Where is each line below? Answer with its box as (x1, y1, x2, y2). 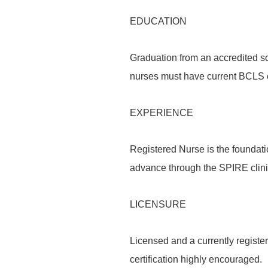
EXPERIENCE (130, 108, 193, 118)
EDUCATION (130, 16, 187, 26)
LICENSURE (130, 199, 186, 209)
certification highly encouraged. (130, 254, 262, 264)
